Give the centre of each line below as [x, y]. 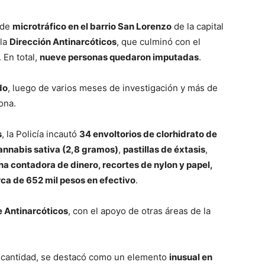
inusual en [191, 257]
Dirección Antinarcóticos [63, 42]
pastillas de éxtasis [164, 150]
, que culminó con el [159, 42]
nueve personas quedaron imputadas [119, 57]
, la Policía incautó [41, 134]
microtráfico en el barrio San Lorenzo [92, 27]
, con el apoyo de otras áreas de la [139, 211]
